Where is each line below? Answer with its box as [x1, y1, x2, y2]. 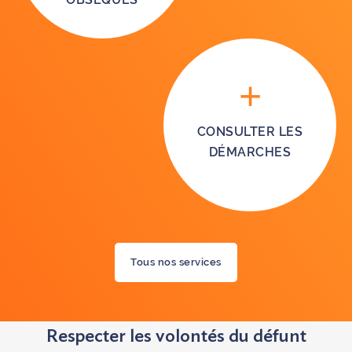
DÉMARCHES [208, 145, 291, 160]
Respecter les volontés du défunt [46, 327, 306, 346]
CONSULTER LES [196, 124, 303, 140]
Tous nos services [130, 256, 222, 269]
